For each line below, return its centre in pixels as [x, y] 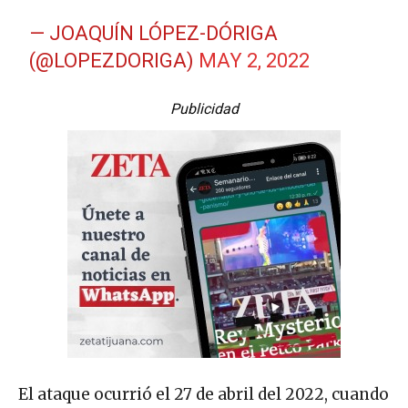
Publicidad [204, 109]
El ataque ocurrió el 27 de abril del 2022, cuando [204, 395]
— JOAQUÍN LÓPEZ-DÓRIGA [154, 34]
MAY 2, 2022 [255, 61]
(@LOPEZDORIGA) [114, 61]
